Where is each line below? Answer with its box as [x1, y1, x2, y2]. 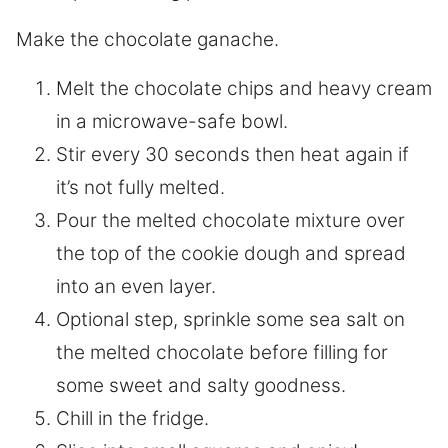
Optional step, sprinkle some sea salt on [56, 308, 405, 332]
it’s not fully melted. [56, 176, 225, 200]
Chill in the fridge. [56, 407, 209, 431]
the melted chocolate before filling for [56, 341, 388, 365]
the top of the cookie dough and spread [56, 242, 406, 266]
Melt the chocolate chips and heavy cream [56, 77, 432, 101]
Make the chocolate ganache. [16, 28, 279, 52]
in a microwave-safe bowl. [56, 110, 288, 134]
